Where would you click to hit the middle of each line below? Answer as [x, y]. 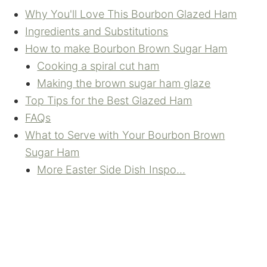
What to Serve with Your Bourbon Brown [125, 135]
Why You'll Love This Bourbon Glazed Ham [131, 14]
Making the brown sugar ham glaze [124, 83]
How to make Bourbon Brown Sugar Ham [126, 49]
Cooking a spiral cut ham [98, 66]
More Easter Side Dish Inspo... [111, 170]
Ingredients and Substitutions [97, 31]
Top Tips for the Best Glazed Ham [109, 100]
